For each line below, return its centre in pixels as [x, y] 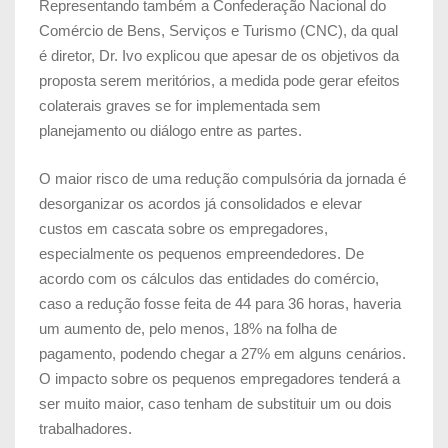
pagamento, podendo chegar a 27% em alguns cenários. [222, 353]
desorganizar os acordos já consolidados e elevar [200, 203]
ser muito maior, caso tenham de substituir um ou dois [215, 403]
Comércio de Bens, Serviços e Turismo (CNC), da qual [218, 30]
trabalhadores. [85, 428]
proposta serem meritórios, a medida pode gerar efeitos [219, 80]
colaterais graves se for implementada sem [180, 105]
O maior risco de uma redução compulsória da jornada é [222, 178]
